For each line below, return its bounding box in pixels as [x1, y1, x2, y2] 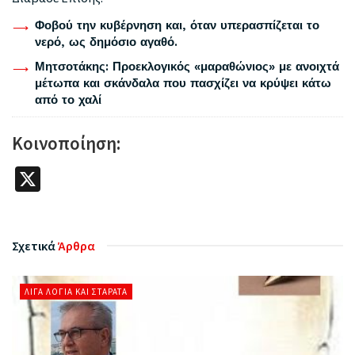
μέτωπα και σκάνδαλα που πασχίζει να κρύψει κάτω [34, 75, 331, 90]
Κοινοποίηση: [12, 131, 120, 155]
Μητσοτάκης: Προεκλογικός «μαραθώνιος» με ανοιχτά [34, 59, 339, 74]
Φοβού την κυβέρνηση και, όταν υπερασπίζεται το [34, 17, 319, 32]
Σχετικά [12, 237, 55, 254]
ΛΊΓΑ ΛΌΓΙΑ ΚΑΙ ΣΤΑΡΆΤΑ [25, 285, 128, 297]
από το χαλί [34, 92, 101, 107]
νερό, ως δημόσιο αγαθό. [34, 34, 177, 49]
